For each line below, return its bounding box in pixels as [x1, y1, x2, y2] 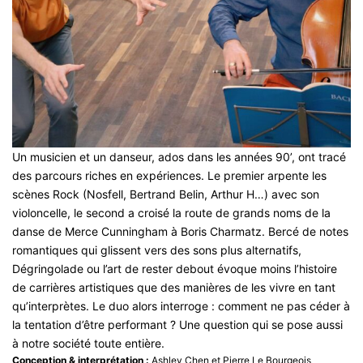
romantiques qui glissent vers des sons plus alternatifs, [12, 242, 301, 257]
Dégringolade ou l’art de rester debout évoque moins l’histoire [12, 261, 337, 275]
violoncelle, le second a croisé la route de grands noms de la [12, 205, 331, 220]
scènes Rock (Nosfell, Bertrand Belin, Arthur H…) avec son [12, 186, 319, 201]
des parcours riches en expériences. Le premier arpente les [12, 168, 327, 182]
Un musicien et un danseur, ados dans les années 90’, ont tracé [12, 149, 346, 164]
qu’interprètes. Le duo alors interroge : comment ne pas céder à [12, 298, 350, 313]
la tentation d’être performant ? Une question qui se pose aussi [12, 317, 343, 331]
